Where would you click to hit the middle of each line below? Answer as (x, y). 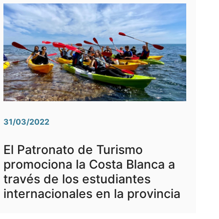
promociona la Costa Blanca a (89, 164)
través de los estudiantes (77, 179)
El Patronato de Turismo (73, 150)
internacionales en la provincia (92, 194)
